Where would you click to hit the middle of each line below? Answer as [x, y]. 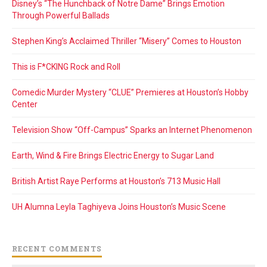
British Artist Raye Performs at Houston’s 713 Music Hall [116, 181]
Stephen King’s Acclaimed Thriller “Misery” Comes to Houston [127, 41]
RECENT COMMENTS [57, 249]
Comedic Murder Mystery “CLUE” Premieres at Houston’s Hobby [130, 93]
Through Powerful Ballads [61, 16]
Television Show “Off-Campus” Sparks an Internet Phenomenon [132, 130]
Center [25, 105]
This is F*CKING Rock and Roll [66, 67]
